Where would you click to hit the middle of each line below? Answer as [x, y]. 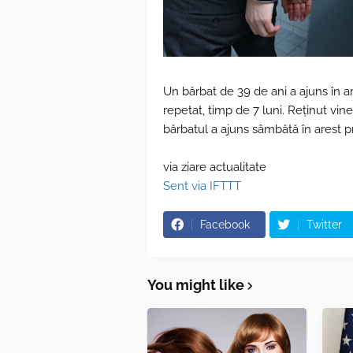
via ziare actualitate [215, 167]
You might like [196, 285]
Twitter [324, 225]
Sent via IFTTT [202, 186]
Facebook [225, 225]
